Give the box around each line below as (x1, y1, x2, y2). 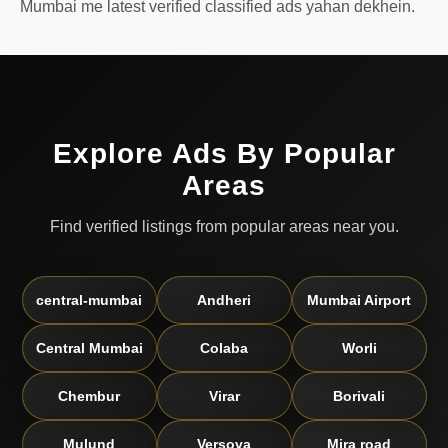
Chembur (58, 388, 120, 405)
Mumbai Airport (307, 292, 411, 309)
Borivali (333, 388, 385, 405)
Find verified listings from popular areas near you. (49, 218, 399, 236)
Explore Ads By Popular (52, 138, 396, 170)
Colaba (200, 340, 248, 357)
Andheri (197, 292, 251, 309)
